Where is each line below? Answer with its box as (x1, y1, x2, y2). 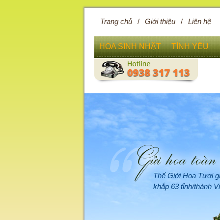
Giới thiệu (145, 18, 175, 26)
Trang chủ (100, 18, 132, 26)
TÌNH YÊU (171, 42, 209, 51)
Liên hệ (188, 18, 211, 26)
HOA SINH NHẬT (99, 42, 161, 51)
